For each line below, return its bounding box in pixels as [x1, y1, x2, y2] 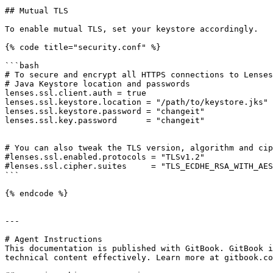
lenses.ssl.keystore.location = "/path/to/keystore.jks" [5, 97, 268, 107]
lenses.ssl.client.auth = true [5, 88, 146, 97]
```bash [5, 61, 39, 70]
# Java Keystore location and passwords [5, 79, 190, 88]
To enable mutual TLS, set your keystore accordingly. [5, 24, 258, 34]
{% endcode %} [5, 189, 68, 198]
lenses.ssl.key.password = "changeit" [5, 116, 205, 125]
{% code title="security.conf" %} [5, 43, 161, 52]
